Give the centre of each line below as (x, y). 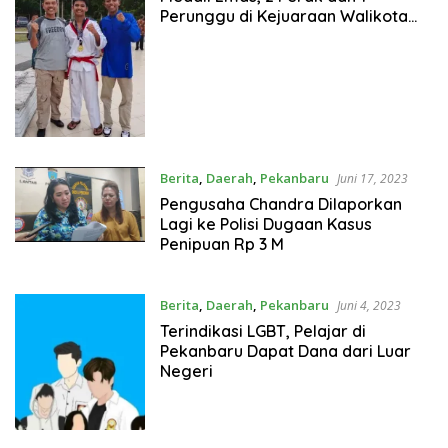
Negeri (186, 370)
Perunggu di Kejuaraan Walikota (283, 15)
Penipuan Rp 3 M (223, 243)
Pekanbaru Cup (217, 35)
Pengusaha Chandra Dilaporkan (280, 203)
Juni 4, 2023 (368, 305)
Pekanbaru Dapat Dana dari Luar (285, 350)
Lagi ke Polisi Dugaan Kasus (265, 223)
